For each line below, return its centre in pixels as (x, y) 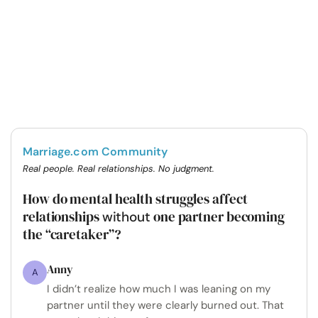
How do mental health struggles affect (135, 199)
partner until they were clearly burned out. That (165, 306)
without (126, 217)
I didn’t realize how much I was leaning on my (159, 289)
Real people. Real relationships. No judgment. (119, 169)
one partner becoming (218, 217)
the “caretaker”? (72, 235)
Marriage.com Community (95, 152)
